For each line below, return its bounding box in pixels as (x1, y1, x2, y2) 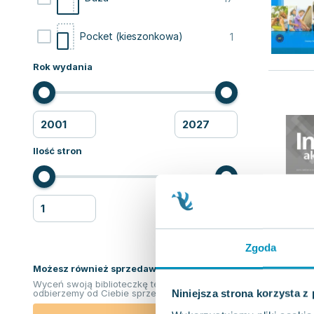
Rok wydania (33, 61, 93, 72)
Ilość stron (33, 145, 82, 156)
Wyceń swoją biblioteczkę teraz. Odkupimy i (33, 278, 226, 289)
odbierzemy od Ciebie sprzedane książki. (33, 287, 213, 299)
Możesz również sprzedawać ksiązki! (33, 263, 205, 274)
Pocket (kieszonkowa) (80, 30, 183, 42)
